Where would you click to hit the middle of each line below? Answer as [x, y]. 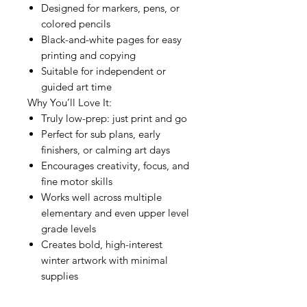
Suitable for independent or [103, 71]
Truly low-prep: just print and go [114, 118]
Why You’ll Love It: [70, 102]
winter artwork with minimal [105, 260]
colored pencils [76, 24]
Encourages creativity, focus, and [115, 165]
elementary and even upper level [115, 213]
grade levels [69, 229]
